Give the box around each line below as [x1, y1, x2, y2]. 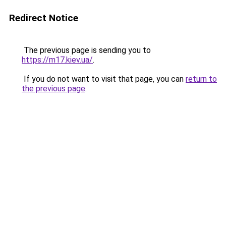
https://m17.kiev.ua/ [22, 55, 93, 65]
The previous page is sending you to [22, 45, 151, 55]
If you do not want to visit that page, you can [22, 74, 186, 84]
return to [186, 74, 217, 84]
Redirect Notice [9, 12, 78, 24]
